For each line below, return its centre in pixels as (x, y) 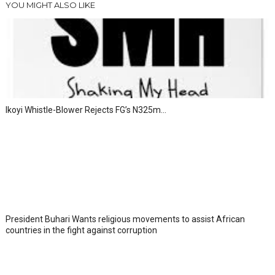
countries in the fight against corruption (81, 230)
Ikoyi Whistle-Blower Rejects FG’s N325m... (86, 110)
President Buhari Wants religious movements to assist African (125, 219)
